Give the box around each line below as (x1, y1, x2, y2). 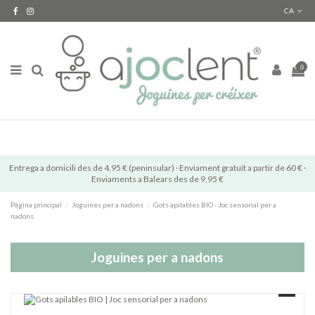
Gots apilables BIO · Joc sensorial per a (153, 200, 277, 209)
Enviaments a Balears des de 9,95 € (91, 173, 224, 184)
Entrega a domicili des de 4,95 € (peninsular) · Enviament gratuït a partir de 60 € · (9, 162, 306, 173)
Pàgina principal (11, 200, 62, 209)
